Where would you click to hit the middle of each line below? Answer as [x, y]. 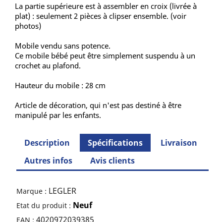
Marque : [32, 191]
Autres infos [49, 161]
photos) [28, 26]
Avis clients [113, 161]
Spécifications [115, 143]
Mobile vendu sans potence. [63, 46]
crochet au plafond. [48, 65]
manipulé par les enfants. [58, 115]
